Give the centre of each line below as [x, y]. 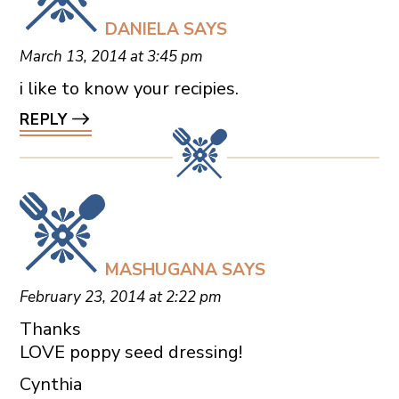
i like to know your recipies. [129, 89]
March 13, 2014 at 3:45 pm [111, 57]
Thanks [50, 330]
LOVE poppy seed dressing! [130, 353]
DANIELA [142, 30]
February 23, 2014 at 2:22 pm [120, 297]
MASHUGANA [161, 270]
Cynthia [50, 385]
